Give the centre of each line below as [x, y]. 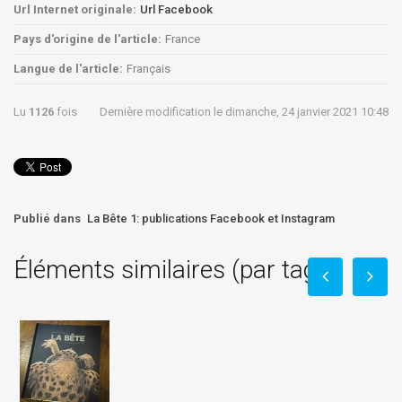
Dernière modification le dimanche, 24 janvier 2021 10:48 [244, 111]
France [183, 39]
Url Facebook [176, 9]
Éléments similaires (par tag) [169, 269]
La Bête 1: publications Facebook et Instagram [211, 218]
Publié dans [47, 218]
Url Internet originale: [75, 9]
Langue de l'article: [68, 68]
